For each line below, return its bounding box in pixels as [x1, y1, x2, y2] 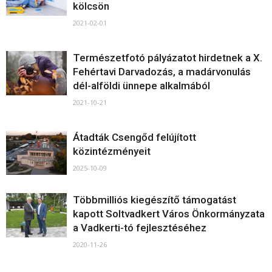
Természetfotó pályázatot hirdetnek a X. [73, 52, 262, 64]
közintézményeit [73, 145, 151, 157]
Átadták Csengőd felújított [73, 131, 196, 143]
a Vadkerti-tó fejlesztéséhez [73, 222, 206, 234]
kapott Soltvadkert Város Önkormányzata [73, 208, 265, 220]
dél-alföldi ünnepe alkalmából [73, 80, 210, 92]
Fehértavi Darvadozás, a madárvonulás [73, 66, 251, 78]
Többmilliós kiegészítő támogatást [73, 194, 236, 206]
